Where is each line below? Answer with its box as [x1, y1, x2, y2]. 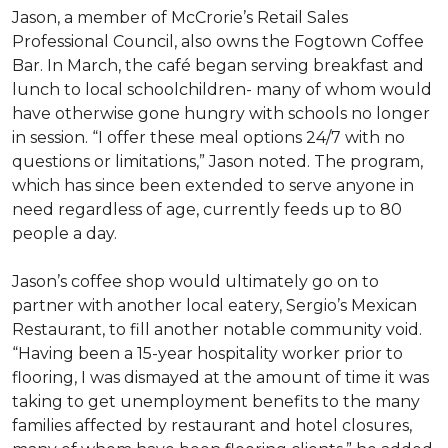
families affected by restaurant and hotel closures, [12, 416, 412, 435]
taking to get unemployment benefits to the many [12, 392, 420, 411]
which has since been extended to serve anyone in [12, 176, 414, 195]
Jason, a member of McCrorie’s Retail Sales [12, 8, 348, 27]
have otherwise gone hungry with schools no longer [12, 104, 430, 123]
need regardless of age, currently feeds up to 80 [12, 200, 402, 219]
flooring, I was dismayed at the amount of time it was [12, 368, 429, 387]
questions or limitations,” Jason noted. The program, [12, 152, 423, 171]
